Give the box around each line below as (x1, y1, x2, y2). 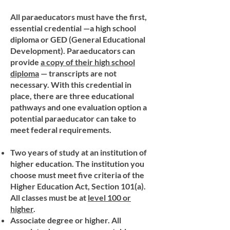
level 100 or (88, 193, 131, 202)
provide (10, 57, 41, 67)
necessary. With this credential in (10, 80, 131, 89)
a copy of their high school (41, 57, 135, 67)
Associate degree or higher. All (10, 215, 121, 225)
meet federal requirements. (10, 125, 113, 135)
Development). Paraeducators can (10, 46, 135, 55)
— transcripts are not (39, 68, 117, 78)
